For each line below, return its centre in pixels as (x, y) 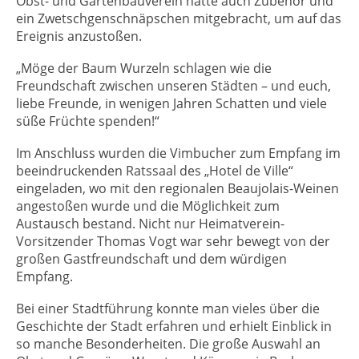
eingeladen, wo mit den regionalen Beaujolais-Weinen (177, 189)
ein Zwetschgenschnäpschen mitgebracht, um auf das (179, 19)
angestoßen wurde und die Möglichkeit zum (148, 206)
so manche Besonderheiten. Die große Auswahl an (168, 344)
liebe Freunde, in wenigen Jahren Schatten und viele (171, 104)
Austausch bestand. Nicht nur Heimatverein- (150, 224)
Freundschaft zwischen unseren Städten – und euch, (173, 86)
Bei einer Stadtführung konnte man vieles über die (168, 309)
